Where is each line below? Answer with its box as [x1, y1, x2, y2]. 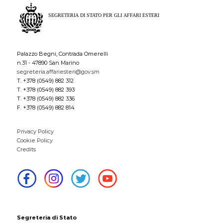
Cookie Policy [17, 136, 53, 144]
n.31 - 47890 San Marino [17, 59, 79, 66]
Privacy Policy [17, 127, 54, 135]
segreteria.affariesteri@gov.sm [17, 68, 100, 75]
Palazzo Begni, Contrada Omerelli [17, 50, 108, 57]
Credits [17, 145, 36, 153]
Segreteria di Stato [17, 214, 77, 221]
